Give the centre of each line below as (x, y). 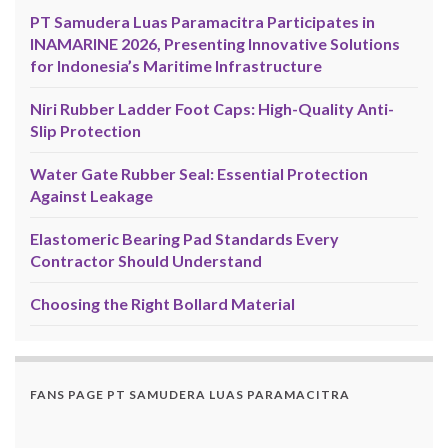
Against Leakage (91, 196)
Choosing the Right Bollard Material (162, 304)
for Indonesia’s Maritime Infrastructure (176, 66)
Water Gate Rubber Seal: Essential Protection (199, 174)
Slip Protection (85, 131)
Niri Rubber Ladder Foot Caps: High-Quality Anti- (212, 109)
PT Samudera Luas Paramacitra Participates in (202, 22)
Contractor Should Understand (146, 261)
